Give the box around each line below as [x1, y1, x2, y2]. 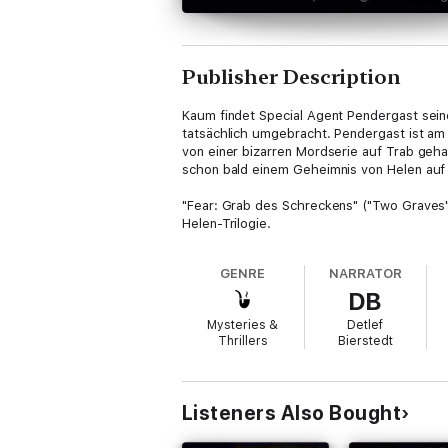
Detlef [347, 318, 384, 332]
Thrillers [217, 334, 268, 348]
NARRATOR [329, 266, 402, 281]
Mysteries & [207, 318, 279, 332]
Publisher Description [182, 65, 401, 89]
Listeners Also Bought [182, 401, 402, 425]
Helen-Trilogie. [182, 216, 272, 231]
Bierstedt [337, 334, 393, 348]
